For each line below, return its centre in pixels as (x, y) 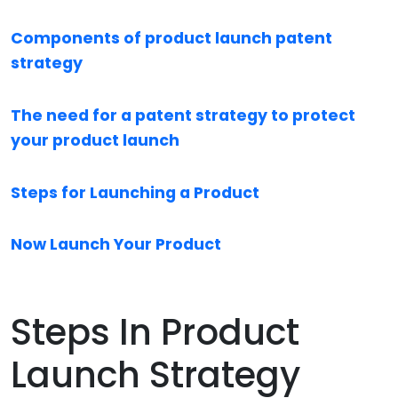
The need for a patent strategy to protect (183, 115)
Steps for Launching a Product (135, 192)
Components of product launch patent (171, 38)
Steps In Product (155, 333)
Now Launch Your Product (116, 245)
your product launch (95, 140)
